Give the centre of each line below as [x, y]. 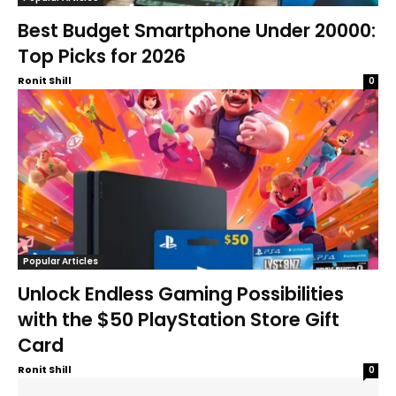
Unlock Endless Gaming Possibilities [181, 293]
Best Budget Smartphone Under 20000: [197, 30]
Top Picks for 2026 [102, 56]
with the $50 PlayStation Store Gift [179, 319]
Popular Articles [61, 261]
